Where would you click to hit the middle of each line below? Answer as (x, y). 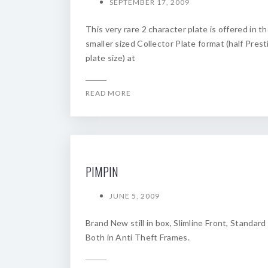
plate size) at (111, 58)
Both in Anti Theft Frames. (138, 237)
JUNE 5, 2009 (135, 196)
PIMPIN (102, 172)
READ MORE (108, 93)
